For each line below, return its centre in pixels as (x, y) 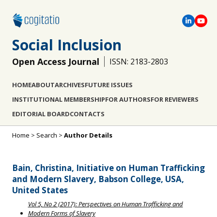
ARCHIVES (70, 85)
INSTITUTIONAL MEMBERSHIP (59, 99)
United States (40, 190)
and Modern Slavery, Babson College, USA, (98, 179)
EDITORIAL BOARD (41, 114)
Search (47, 135)
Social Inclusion (67, 45)
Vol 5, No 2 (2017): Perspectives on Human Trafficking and (105, 204)
